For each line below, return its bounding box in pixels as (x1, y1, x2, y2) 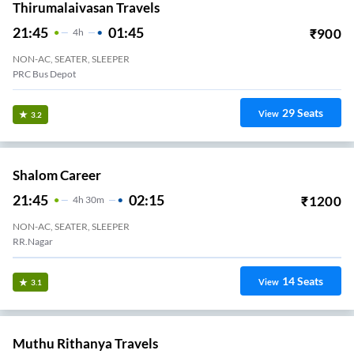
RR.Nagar (13, 235, 53, 248)
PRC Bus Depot (13, 67, 76, 80)
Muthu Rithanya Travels (13, 334, 158, 352)
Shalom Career (13, 167, 101, 184)
